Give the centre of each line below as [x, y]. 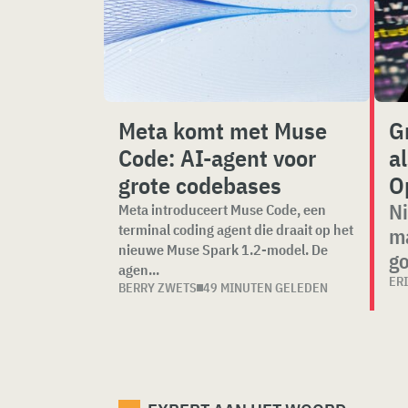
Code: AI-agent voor [217, 158]
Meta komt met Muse [223, 130]
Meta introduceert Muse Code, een [222, 209]
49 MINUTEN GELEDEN [265, 288]
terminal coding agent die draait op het [236, 229]
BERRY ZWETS [158, 288]
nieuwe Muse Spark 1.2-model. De [223, 250]
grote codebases [200, 185]
